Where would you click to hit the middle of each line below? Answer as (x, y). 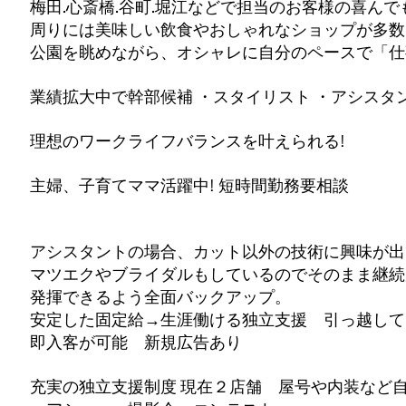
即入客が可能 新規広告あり (136, 342)
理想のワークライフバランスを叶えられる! (188, 140)
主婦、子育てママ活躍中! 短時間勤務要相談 (189, 185)
